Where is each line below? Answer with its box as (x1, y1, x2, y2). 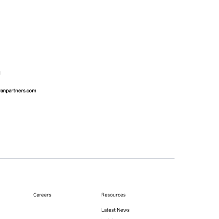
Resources (101, 192, 126, 198)
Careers (33, 192, 52, 198)
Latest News (101, 207, 130, 213)
